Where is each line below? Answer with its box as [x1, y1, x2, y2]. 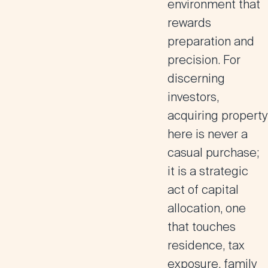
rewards [167, 15, 211, 31]
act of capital [167, 182, 239, 197]
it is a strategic [167, 163, 248, 179]
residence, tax [167, 237, 245, 253]
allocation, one [167, 200, 246, 216]
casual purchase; [167, 145, 259, 160]
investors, [167, 89, 219, 105]
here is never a [167, 126, 248, 142]
